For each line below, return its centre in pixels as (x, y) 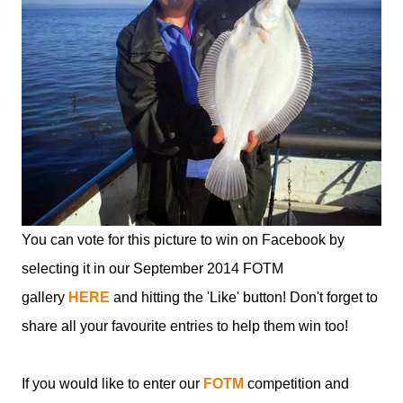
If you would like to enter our (112, 383)
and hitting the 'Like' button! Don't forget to (244, 297)
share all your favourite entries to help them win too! (185, 326)
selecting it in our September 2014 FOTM (152, 268)
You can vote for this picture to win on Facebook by (183, 239)
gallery (45, 297)
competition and (296, 383)
